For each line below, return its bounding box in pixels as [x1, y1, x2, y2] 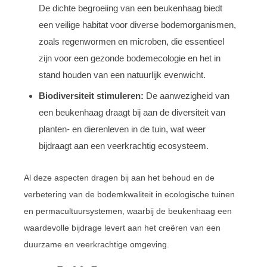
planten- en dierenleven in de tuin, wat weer [39, 123, 206, 134]
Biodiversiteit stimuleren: [39, 90, 144, 101]
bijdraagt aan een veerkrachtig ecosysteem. [39, 140, 209, 151]
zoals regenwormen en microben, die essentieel [39, 36, 224, 46]
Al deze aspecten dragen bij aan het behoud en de [24, 172, 215, 182]
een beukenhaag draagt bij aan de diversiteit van [39, 107, 225, 117]
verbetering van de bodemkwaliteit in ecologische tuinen [24, 189, 235, 199]
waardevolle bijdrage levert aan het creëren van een [24, 222, 221, 232]
